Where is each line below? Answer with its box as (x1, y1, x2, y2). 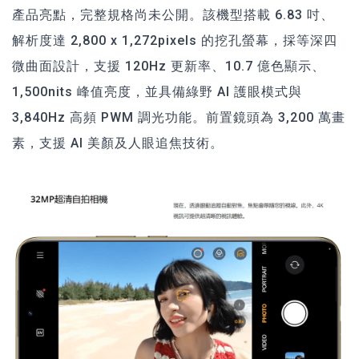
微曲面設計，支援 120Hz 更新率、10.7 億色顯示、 (12, 58, 325, 74)
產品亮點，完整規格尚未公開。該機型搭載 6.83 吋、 (12, 6, 334, 22)
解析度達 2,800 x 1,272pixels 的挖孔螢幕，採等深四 (12, 32, 337, 48)
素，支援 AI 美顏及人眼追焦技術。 (12, 135, 224, 151)
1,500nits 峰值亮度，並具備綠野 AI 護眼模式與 (12, 83, 302, 99)
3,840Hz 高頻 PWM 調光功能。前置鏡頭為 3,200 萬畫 (12, 109, 345, 125)
